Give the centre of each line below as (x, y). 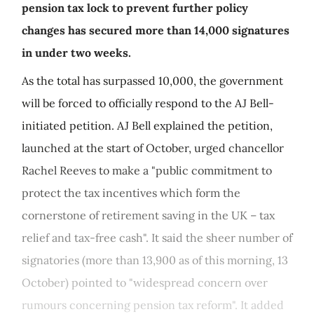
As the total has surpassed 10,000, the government (152, 81)
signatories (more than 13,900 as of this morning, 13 (155, 260)
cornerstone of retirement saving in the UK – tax (148, 215)
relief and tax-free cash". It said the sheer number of (157, 238)
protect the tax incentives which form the (131, 193)
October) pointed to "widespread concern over (145, 282)
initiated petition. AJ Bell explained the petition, (147, 125)
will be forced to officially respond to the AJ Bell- (148, 103)
